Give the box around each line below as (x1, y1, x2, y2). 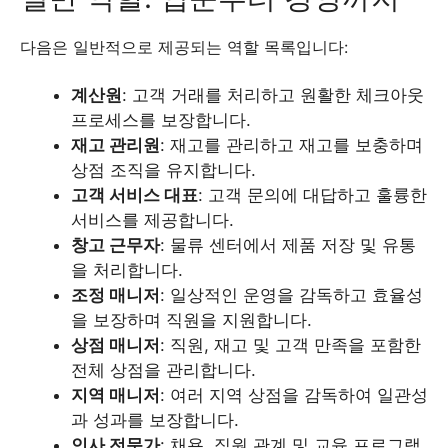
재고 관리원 (71, 134, 160, 155)
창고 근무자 (71, 234, 160, 255)
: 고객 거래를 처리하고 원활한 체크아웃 (122, 84, 424, 105)
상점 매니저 (71, 334, 160, 355)
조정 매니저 (71, 284, 160, 305)
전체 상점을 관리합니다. (71, 359, 256, 380)
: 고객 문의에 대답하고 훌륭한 (198, 184, 427, 205)
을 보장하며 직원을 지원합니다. (71, 309, 312, 330)
